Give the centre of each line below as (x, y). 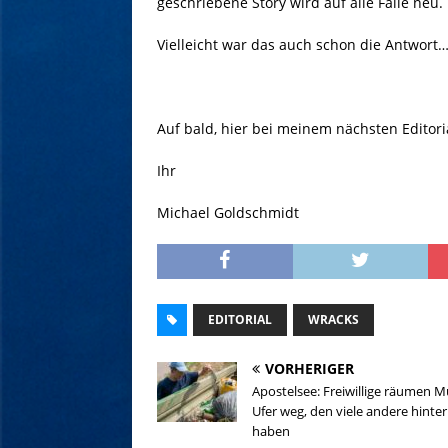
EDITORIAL (240, 320)
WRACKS (333, 320)
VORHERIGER (309, 369)
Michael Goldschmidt (228, 213)
